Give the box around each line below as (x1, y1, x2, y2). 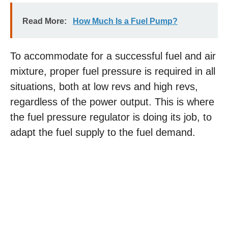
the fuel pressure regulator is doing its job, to (10, 111, 212, 123)
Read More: (22, 17, 67, 25)
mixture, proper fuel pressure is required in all (10, 66, 215, 77)
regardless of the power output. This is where (10, 96, 214, 107)
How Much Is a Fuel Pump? (73, 17, 178, 25)
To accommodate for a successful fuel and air (10, 50, 216, 62)
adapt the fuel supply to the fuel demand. (10, 127, 195, 138)
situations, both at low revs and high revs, (10, 81, 198, 92)
